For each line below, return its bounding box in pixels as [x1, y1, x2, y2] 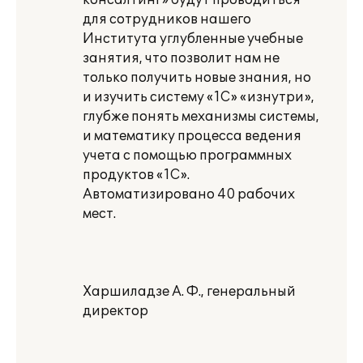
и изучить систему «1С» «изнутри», [83, 89, 314, 105]
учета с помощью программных [83, 147, 292, 164]
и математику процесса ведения [83, 128, 301, 144]
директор [83, 303, 148, 319]
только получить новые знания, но [83, 70, 311, 86]
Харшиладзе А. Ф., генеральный [83, 284, 296, 300]
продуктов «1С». [83, 167, 190, 183]
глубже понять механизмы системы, [83, 109, 319, 125]
